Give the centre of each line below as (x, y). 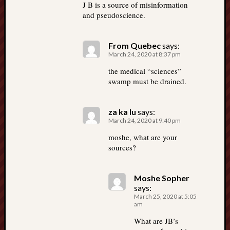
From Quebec (135, 45)
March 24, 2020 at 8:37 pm (145, 54)
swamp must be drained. (147, 81)
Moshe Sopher (162, 178)
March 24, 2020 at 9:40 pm (145, 120)
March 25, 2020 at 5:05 (165, 196)
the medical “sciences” (145, 71)
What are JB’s (156, 221)
